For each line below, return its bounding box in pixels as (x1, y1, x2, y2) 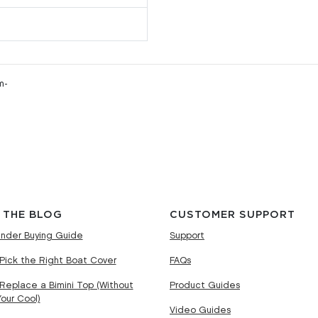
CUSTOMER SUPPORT (170, 209, 295, 220)
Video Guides (170, 305, 231, 314)
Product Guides (170, 280, 240, 290)
